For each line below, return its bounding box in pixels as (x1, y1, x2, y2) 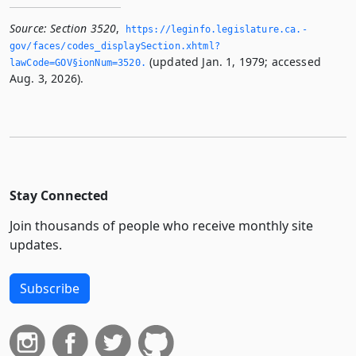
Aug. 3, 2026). (10, 71, 84, 87)
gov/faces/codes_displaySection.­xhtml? (10, 41, 220, 52)
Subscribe (20, 280, 79, 298)
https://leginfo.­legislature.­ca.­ (125, 24, 308, 36)
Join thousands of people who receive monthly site (10, 217, 313, 235)
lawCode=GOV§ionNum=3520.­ (10, 57, 146, 69)
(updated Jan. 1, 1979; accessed (145, 54, 321, 70)
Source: (10, 21, 48, 37)
